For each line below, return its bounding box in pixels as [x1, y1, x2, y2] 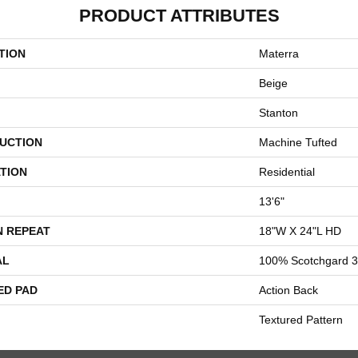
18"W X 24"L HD [259, 225, 341, 237]
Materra [259, 47, 299, 60]
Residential [259, 165, 315, 178]
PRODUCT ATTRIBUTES [78, 6, 280, 26]
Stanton [259, 106, 298, 119]
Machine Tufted [259, 136, 337, 149]
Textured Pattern [259, 313, 343, 326]
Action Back [259, 284, 318, 296]
